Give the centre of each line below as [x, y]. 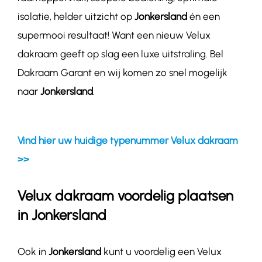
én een [203, 17]
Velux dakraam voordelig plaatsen [125, 196]
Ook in [33, 252]
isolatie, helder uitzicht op [76, 17]
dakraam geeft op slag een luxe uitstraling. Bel [120, 54]
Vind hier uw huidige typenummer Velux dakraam [127, 141]
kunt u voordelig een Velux [161, 252]
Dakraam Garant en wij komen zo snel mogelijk [122, 73]
